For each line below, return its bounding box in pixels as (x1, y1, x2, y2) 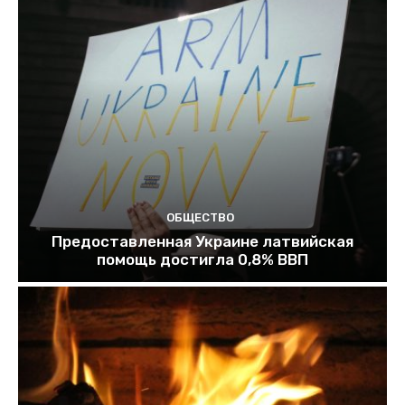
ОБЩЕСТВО (166, 210, 234, 224)
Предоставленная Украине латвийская (52, 231, 353, 250)
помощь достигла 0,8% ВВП (97, 250, 308, 268)
